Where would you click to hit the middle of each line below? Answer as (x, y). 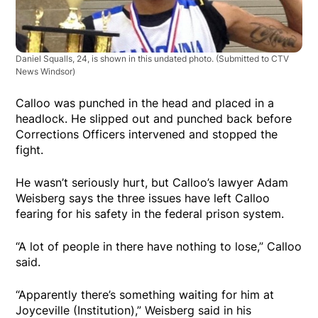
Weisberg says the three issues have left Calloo (143, 198)
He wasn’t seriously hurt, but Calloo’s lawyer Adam (152, 182)
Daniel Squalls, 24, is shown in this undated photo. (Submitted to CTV (153, 58)
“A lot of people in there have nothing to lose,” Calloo (159, 246)
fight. (30, 149)
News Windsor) (46, 71)
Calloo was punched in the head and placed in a (145, 103)
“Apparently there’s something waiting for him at (145, 294)
